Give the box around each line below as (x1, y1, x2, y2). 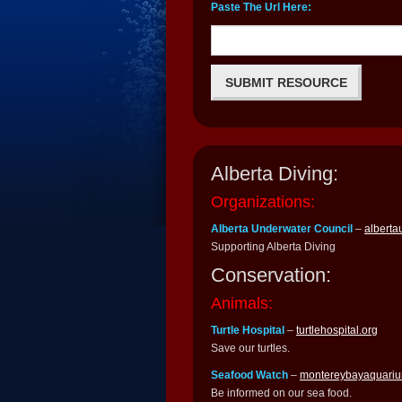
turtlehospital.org (296, 324, 378, 337)
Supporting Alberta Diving (211, 240, 336, 254)
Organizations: (211, 193, 315, 212)
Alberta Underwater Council (211, 223, 353, 236)
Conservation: (211, 264, 331, 287)
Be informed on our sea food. (211, 387, 352, 400)
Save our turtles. (211, 342, 290, 355)
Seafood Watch (211, 369, 288, 382)
